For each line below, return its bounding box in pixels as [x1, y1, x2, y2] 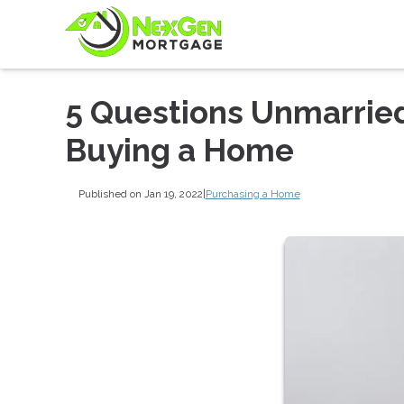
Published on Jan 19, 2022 [78, 187, 203, 200]
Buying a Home [65, 132, 294, 169]
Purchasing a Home [205, 187, 300, 200]
